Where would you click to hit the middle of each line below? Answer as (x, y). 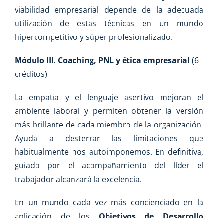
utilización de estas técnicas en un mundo (109, 24)
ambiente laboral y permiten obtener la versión (109, 111)
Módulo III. (36, 61)
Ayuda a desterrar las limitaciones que (109, 138)
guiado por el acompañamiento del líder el (109, 166)
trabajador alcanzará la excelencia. (78, 179)
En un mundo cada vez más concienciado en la (109, 203)
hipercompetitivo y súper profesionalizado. (94, 37)
